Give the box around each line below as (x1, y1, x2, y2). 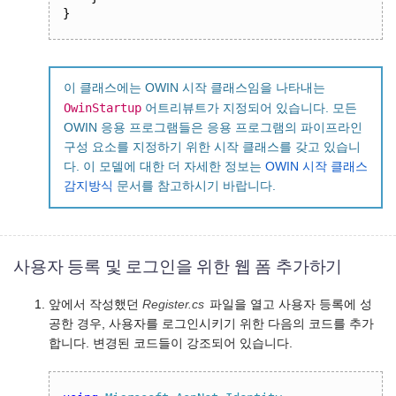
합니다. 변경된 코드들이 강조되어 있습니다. (49, 336, 293, 350)
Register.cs (142, 297, 204, 311)
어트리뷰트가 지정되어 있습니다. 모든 (141, 102, 357, 116)
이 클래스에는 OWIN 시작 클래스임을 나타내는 (64, 81, 325, 95)
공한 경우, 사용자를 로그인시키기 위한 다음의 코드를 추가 (49, 316, 374, 331)
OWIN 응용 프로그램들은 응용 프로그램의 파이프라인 (64, 121, 362, 135)
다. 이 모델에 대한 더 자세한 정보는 (64, 160, 265, 174)
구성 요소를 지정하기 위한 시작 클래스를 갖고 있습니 (64, 141, 361, 155)
